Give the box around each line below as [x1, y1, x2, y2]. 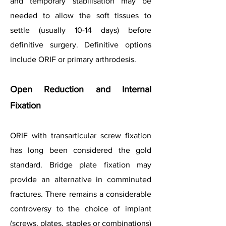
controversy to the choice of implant [10, 204, 151, 213]
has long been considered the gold [10, 146, 151, 154]
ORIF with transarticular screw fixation [10, 131, 151, 140]
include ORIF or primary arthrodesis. [10, 55, 136, 64]
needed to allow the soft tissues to [10, 11, 151, 20]
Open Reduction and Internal [10, 84, 151, 94]
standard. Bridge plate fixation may [10, 160, 151, 169]
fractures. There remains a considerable [10, 190, 151, 198]
